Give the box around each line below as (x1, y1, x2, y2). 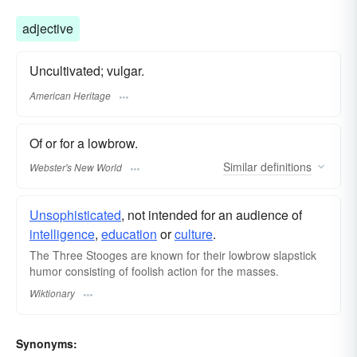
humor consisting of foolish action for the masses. (29, 262, 279, 279)
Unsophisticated (29, 205, 121, 224)
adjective (22, 19, 73, 38)
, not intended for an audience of (121, 205, 302, 224)
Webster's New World (29, 159, 122, 174)
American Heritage (29, 88, 111, 102)
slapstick (273, 246, 316, 263)
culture (175, 224, 213, 243)
